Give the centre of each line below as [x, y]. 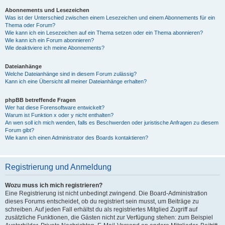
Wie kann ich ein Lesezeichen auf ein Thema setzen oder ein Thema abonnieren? [104, 33]
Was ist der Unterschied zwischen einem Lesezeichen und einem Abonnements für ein [110, 18]
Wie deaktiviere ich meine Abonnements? [55, 48]
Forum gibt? [20, 130]
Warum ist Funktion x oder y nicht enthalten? [59, 115]
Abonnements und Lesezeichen [47, 10]
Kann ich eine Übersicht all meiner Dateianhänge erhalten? [76, 81]
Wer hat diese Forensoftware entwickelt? [55, 107]
